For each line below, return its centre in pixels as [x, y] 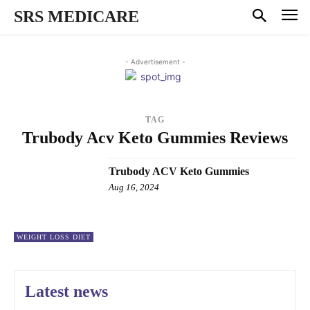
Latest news [66, 291]
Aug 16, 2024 [134, 187]
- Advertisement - [155, 61]
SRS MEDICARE [76, 17]
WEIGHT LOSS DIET [54, 237]
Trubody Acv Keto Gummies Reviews [155, 137]
